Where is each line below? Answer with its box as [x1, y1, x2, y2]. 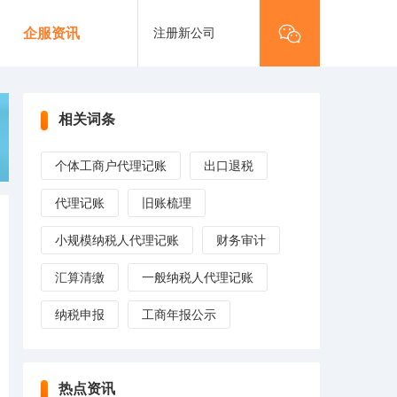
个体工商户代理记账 [55, 159, 167, 173]
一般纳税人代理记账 [142, 270, 253, 284]
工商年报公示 [142, 307, 216, 322]
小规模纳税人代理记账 [55, 233, 179, 247]
